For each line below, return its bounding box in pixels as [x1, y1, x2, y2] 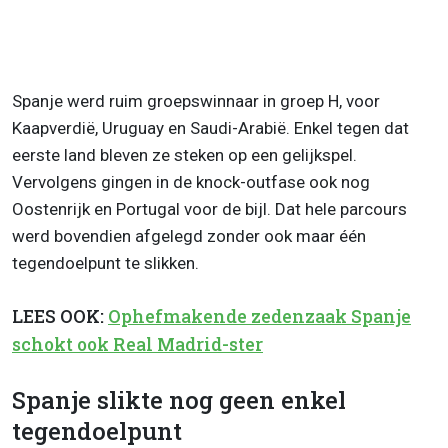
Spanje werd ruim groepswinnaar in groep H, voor [12, 90, 380, 111]
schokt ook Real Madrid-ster [12, 332, 263, 356]
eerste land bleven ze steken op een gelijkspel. [12, 144, 357, 165]
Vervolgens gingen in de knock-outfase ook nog [12, 171, 370, 192]
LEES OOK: [12, 304, 108, 328]
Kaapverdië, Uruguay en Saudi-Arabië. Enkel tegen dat [12, 117, 409, 138]
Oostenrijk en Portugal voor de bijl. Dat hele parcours [12, 198, 407, 219]
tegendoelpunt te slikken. [12, 252, 199, 273]
